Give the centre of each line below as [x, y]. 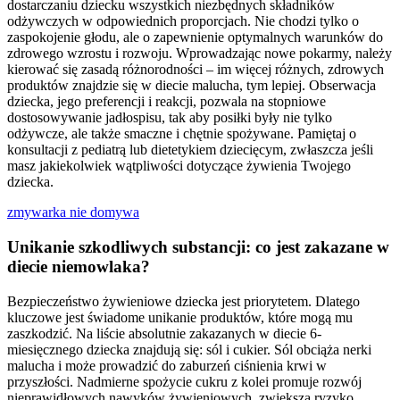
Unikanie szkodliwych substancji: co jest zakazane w [198, 247]
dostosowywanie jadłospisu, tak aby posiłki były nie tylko [170, 118]
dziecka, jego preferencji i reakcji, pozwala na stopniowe [167, 102]
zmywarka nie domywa [73, 212]
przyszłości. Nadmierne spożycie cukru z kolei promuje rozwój [184, 381]
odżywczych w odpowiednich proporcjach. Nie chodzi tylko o [183, 21]
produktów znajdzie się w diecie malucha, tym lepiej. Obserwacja [192, 86]
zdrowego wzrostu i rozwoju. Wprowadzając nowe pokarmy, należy [200, 54]
